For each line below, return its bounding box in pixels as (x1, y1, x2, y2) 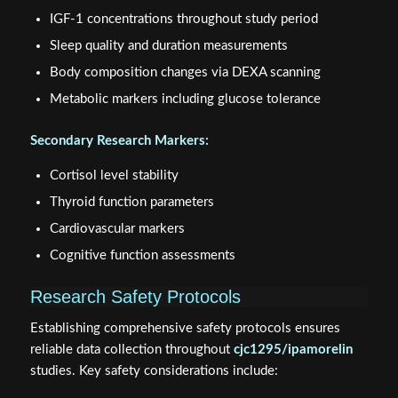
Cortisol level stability (49, 169, 179, 183)
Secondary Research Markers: (29, 133, 209, 147)
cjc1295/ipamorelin (233, 343, 353, 357)
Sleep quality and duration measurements (49, 38, 288, 52)
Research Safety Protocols (29, 287, 241, 307)
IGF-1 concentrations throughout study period (49, 12, 318, 26)
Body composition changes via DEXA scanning (49, 65, 321, 79)
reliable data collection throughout (29, 343, 234, 357)
